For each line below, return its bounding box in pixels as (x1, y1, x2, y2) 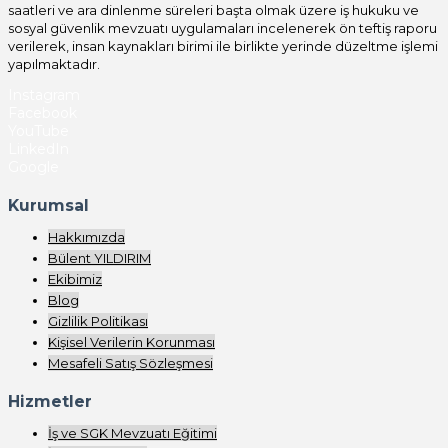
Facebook (8, 104, 77, 123)
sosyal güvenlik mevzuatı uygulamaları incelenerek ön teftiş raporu (8, 20, 437, 37)
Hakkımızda (48, 229, 125, 246)
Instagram (8, 86, 80, 105)
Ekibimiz (48, 271, 102, 288)
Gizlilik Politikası (48, 313, 148, 330)
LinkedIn (8, 140, 69, 159)
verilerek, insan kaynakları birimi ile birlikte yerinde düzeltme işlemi (8, 38, 438, 55)
